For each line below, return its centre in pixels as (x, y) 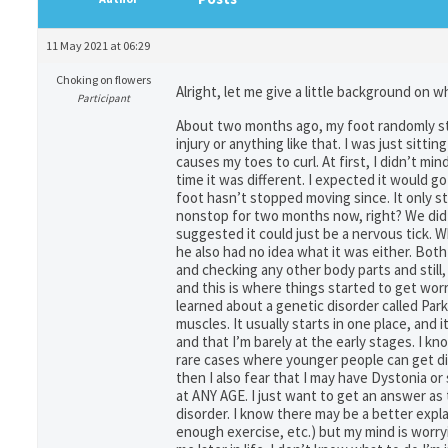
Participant (103, 98)
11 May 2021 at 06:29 (98, 45)
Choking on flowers (103, 79)
